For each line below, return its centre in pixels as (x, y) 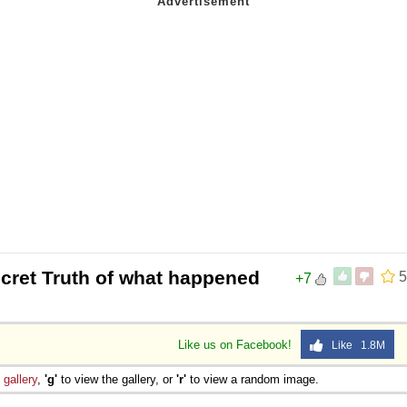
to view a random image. (253, 379)
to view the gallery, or (117, 379)
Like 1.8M (354, 345)
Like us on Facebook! (237, 344)
